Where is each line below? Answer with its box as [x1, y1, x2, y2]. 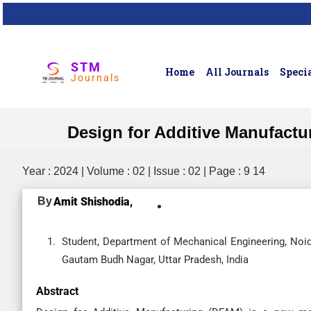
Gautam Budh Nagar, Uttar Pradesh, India [62, 253, 249, 266]
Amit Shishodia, [53, 195, 133, 208]
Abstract [36, 285, 78, 298]
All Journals [205, 65, 269, 78]
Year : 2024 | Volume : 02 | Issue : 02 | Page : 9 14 [22, 165, 265, 177]
